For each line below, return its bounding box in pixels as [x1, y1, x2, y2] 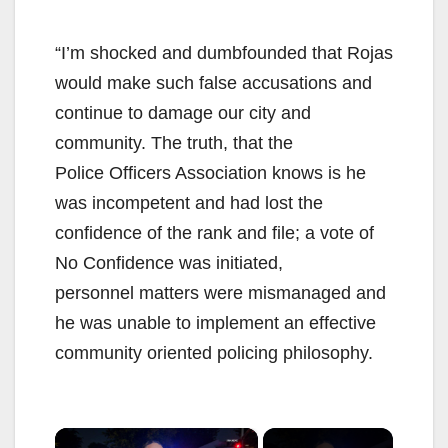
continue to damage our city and [55, 102, 311, 123]
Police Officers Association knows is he [55, 162, 366, 183]
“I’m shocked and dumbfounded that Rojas [55, 42, 393, 63]
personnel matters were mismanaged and [55, 282, 386, 303]
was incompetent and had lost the [55, 192, 323, 213]
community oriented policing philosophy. [55, 342, 373, 363]
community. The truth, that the [55, 132, 293, 153]
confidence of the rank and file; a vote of [55, 222, 374, 243]
